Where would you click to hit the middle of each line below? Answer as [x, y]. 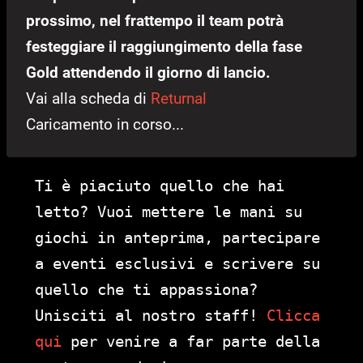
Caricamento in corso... [105, 125]
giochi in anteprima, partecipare [177, 238]
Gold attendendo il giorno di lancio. [148, 73]
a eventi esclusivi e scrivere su [177, 264]
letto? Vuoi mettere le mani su [169, 212]
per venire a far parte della [191, 342]
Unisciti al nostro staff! [151, 316]
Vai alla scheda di [88, 99]
